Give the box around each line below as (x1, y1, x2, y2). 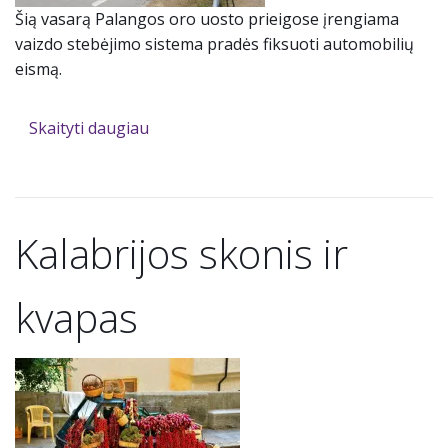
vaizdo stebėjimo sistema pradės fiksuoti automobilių (15, 33, 414, 56)
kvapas (15, 290, 138, 346)
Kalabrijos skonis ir (15, 226, 348, 282)
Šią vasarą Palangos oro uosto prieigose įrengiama (15, 8, 399, 31)
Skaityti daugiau (28, 117, 149, 140)
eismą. (15, 58, 62, 81)
